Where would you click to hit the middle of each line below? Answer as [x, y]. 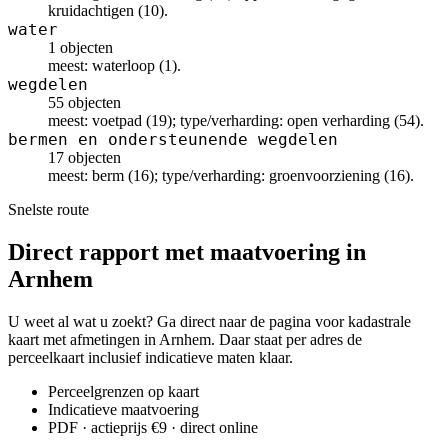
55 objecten [84, 102]
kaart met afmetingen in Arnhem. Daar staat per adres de [185, 339]
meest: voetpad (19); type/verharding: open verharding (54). [236, 120]
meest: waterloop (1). [114, 65]
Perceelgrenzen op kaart [123, 391]
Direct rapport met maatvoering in [187, 251]
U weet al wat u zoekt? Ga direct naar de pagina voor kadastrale [209, 321]
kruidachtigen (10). [108, 10]
